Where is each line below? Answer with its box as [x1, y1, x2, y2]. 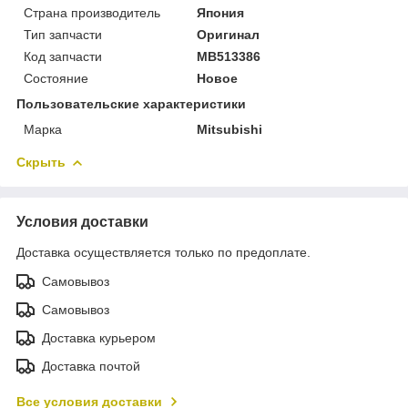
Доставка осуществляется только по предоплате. [16, 244, 311, 260]
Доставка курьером [42, 330, 156, 345]
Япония [197, 5, 245, 20]
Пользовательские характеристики [16, 96, 246, 111]
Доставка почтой [42, 358, 140, 373]
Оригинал [197, 26, 260, 42]
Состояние [24, 70, 88, 86]
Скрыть [16, 154, 66, 169]
